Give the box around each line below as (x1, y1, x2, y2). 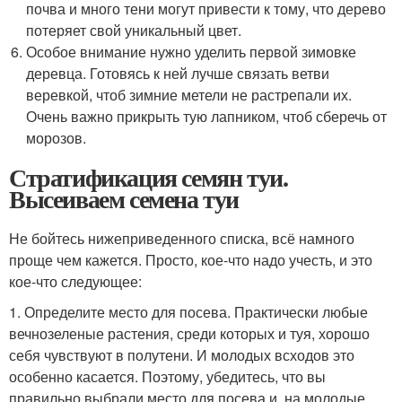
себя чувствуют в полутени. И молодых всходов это (9, 345, 354, 365)
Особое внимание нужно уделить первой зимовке (26, 41, 357, 62)
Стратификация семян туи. (9, 159, 288, 196)
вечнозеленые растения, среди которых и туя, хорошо (9, 323, 370, 344)
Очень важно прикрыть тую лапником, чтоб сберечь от (26, 106, 388, 127)
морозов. (26, 127, 87, 148)
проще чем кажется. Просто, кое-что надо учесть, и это (9, 249, 372, 270)
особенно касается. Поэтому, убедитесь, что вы (9, 366, 326, 387)
